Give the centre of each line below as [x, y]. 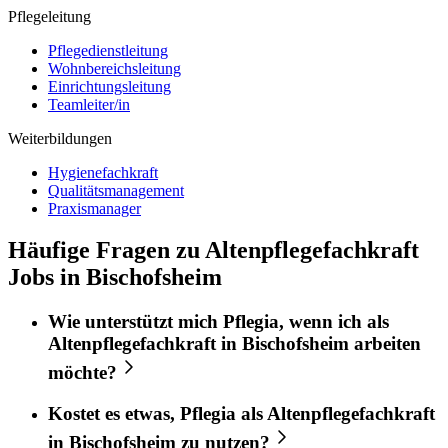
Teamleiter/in [89, 104]
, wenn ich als [334, 322]
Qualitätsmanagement [116, 190]
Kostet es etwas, [114, 414]
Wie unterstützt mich [135, 322]
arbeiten [385, 344]
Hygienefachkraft [103, 172]
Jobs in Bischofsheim [115, 277]
